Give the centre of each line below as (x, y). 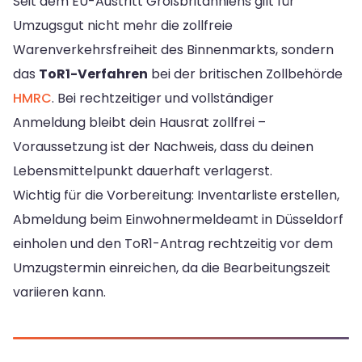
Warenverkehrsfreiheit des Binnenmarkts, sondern (173, 50)
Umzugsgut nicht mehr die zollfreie (123, 26)
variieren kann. (59, 293)
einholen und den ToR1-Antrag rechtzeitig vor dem (173, 244)
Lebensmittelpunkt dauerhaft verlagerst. (143, 171)
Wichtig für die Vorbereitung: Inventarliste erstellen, (176, 196)
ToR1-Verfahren (93, 74)
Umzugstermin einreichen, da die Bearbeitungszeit (172, 268)
